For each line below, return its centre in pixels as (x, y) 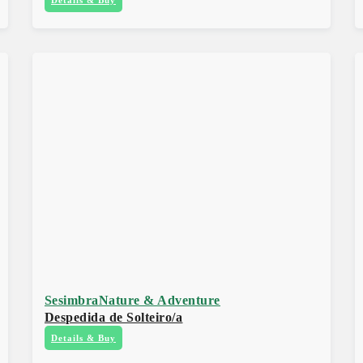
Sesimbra (71, 300)
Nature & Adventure (159, 300)
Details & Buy (83, 337)
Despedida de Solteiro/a (113, 317)
